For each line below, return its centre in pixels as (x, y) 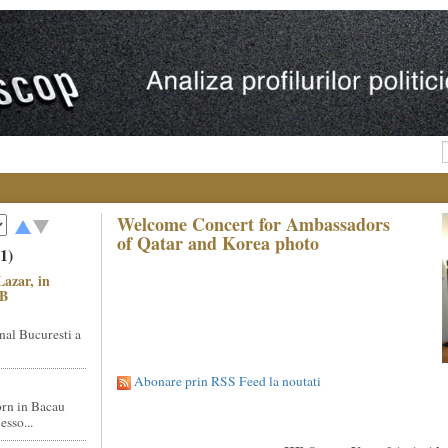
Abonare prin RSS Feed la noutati (227, 381)
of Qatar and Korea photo (217, 243)
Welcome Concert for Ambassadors (253, 224)
